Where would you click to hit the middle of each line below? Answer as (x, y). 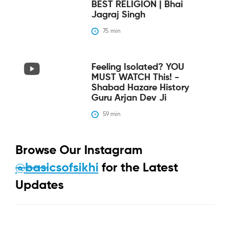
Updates (39, 185)
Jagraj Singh (118, 15)
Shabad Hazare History (140, 88)
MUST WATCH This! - (135, 77)
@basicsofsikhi (57, 168)
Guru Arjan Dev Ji (129, 98)
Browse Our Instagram (79, 150)
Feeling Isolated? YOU (138, 67)
